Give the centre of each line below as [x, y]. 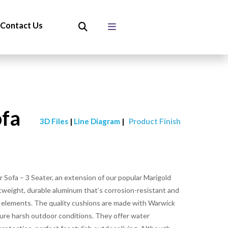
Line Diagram [98, 121]
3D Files [55, 121]
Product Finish [155, 121]
